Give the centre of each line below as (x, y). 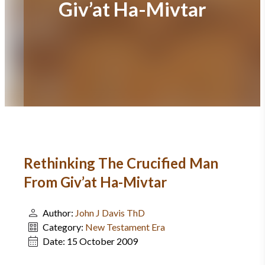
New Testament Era (125, 227)
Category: (64, 227)
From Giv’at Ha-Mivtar (95, 182)
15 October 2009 (102, 241)
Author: (59, 213)
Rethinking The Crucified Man (121, 163)
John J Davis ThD (110, 213)
